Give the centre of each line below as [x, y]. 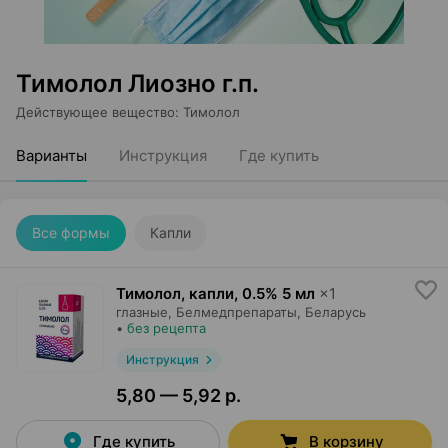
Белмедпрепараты [236, 312]
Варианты [51, 155]
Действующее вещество [95, 112]
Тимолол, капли [175, 293]
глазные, [144, 312]
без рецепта [166, 328]
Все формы [71, 232]
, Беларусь [331, 312]
